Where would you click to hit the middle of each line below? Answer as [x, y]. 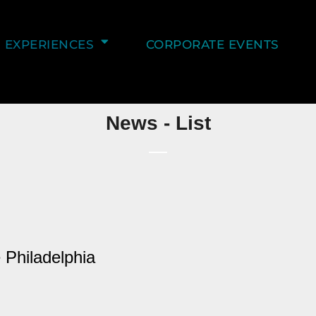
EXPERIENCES [49, 44]
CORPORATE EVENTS [212, 44]
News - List [158, 123]
